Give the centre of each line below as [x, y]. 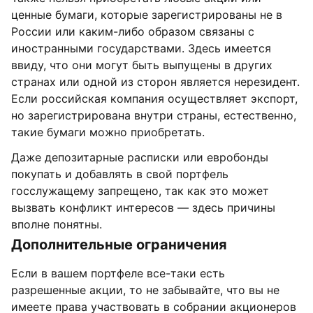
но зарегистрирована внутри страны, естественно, [154, 115]
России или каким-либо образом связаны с [133, 31]
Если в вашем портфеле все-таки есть [118, 273]
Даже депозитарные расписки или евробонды [140, 157]
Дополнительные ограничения [119, 245]
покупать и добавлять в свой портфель [120, 174]
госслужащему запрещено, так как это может [140, 191]
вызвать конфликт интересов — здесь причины [143, 208]
